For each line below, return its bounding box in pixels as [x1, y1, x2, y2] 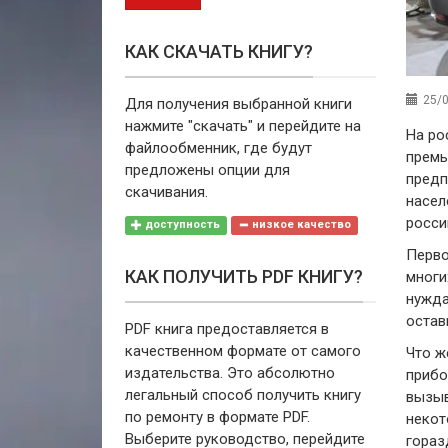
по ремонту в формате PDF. [124, 407, 310, 426]
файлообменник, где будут [124, 138, 312, 157]
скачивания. [124, 182, 208, 201]
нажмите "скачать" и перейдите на [124, 116, 361, 135]
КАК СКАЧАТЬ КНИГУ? [124, 40, 313, 62]
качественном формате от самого [124, 341, 361, 360]
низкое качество [248, 218, 351, 232]
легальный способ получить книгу [124, 385, 361, 404]
